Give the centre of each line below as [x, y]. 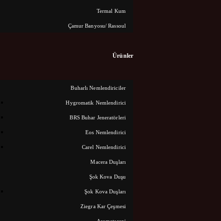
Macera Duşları [108, 162]
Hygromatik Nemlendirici [96, 102]
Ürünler [123, 55]
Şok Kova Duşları [105, 191]
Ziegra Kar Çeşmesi [103, 206]
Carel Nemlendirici [104, 147]
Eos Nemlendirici [106, 132]
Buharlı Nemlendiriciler [98, 88]
